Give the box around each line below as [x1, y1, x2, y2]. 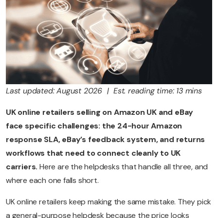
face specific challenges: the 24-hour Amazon [6, 121, 182, 131]
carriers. [6, 162, 39, 172]
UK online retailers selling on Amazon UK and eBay [6, 107, 194, 118]
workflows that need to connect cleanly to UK [6, 148, 181, 159]
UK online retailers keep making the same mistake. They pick [6, 197, 212, 207]
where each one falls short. [6, 175, 99, 186]
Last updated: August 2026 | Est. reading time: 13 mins [6, 86, 202, 96]
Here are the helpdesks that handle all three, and [39, 162, 208, 172]
